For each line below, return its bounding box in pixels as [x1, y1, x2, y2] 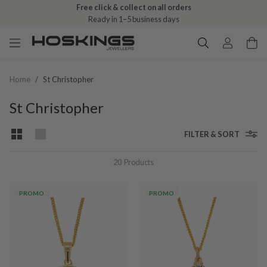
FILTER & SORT [184, 129, 240, 139]
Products [124, 157, 154, 167]
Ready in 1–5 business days [88, 14, 179, 24]
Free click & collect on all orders [76, 2, 191, 12]
